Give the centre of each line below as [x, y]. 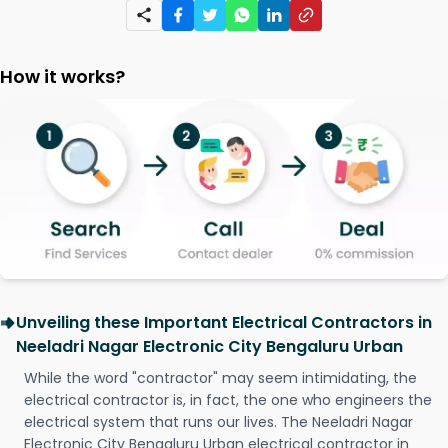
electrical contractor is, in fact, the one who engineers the [228, 400]
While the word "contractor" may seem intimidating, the [220, 378]
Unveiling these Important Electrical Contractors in [224, 323]
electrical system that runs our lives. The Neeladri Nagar [218, 422]
